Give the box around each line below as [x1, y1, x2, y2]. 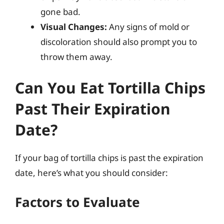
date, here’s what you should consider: [15, 166, 168, 178]
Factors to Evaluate [15, 193, 140, 211]
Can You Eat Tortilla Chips [15, 77, 205, 98]
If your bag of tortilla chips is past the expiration [15, 151, 203, 163]
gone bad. [40, 6, 80, 17]
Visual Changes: [40, 21, 107, 32]
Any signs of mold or [107, 21, 189, 32]
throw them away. [40, 51, 112, 62]
